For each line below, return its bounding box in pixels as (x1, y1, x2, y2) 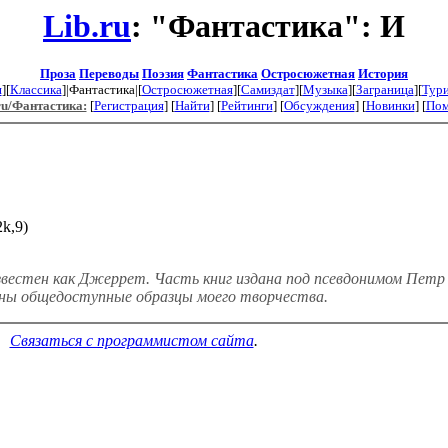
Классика (9, 82, 62, 98)
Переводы (79, 66, 139, 82)
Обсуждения (283, 98, 355, 114)
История (358, 66, 408, 82)
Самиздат (240, 82, 295, 98)
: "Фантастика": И (131, 8, 405, 44)
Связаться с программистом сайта (9, 332, 254, 350)
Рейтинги (220, 98, 273, 114)
